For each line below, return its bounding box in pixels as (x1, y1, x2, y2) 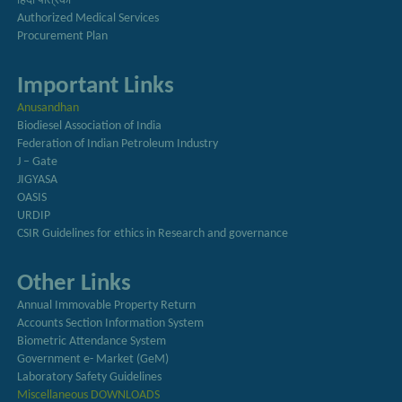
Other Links (17, 271, 132, 297)
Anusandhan (17, 101, 80, 116)
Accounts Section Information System (17, 317, 205, 331)
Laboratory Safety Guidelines (17, 371, 162, 385)
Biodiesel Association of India (17, 119, 162, 134)
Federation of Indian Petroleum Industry (17, 137, 219, 152)
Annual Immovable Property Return (17, 299, 197, 313)
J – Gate (17, 155, 58, 170)
